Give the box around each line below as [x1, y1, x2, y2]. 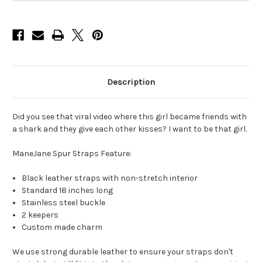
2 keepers [22, 210, 59, 220]
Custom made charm [22, 222, 103, 233]
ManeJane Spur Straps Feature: [12, 149, 132, 159]
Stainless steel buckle [22, 198, 106, 208]
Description [107, 77, 155, 88]
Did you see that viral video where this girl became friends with [12, 112, 247, 122]
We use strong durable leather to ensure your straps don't [12, 247, 233, 257]
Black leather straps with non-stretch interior [22, 173, 198, 184]
